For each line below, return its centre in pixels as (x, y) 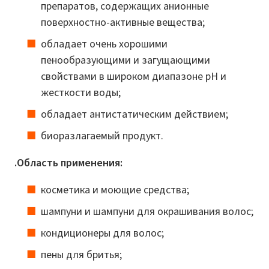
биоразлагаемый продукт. (102, 135)
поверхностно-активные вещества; (123, 22)
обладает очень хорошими (104, 44)
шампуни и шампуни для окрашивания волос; (147, 211)
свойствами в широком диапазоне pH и (134, 76)
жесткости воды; (81, 92)
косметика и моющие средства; (115, 189)
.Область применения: (68, 162)
